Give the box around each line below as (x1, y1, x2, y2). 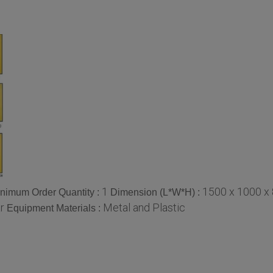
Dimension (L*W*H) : (110, 186, 202, 197)
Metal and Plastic (103, 200, 185, 214)
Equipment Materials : (7, 202, 103, 213)
